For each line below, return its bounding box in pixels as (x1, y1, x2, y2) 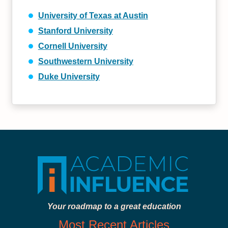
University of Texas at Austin (38, 11, 148, 20)
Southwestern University (38, 56, 133, 66)
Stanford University (38, 26, 113, 35)
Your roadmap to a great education (47, 202, 181, 211)
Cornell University (38, 41, 107, 50)
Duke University (38, 72, 100, 81)
